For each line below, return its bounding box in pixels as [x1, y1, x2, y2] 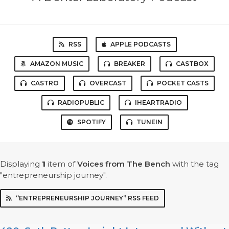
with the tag [170, 159, 219, 169]
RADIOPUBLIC [57, 99, 104, 107]
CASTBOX [176, 60, 209, 68]
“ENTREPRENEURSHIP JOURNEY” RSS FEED [16, 194, 159, 202]
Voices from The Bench [77, 159, 170, 169]
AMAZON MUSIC [30, 60, 83, 68]
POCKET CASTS [157, 79, 209, 87]
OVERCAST [89, 79, 126, 87]
